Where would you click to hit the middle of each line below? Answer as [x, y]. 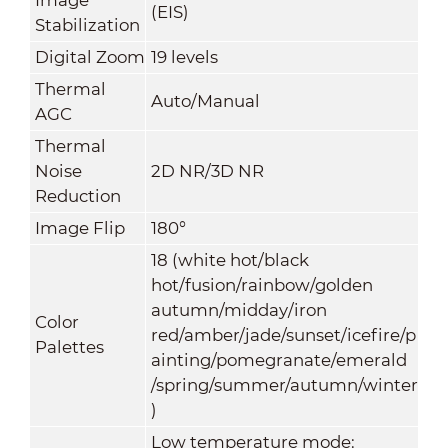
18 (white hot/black [229, 259]
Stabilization [87, 24]
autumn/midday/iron [238, 309]
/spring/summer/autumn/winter [284, 384]
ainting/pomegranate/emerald [278, 359]
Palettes [69, 346]
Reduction [77, 195]
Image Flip [79, 227]
